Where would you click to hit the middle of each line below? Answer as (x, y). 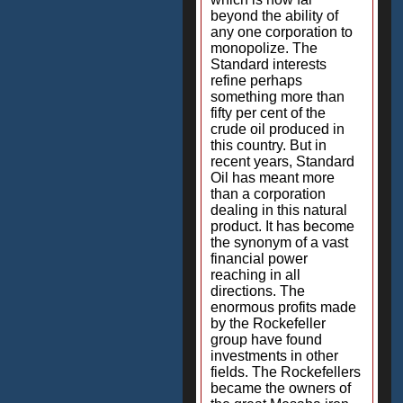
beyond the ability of (274, 16)
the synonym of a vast (279, 242)
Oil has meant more (273, 178)
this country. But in (269, 145)
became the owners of (281, 388)
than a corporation (268, 194)
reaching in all (255, 275)
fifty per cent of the (268, 113)
